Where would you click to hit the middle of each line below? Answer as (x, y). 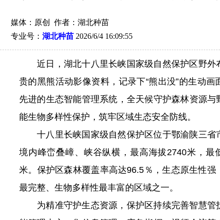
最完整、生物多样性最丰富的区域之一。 (99, 188)
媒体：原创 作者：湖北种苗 (60, 22)
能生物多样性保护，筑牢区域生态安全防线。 (108, 117)
